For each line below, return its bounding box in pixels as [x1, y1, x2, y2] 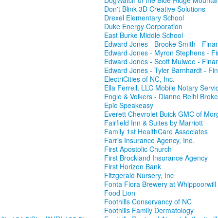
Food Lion [104, 188, 135, 198]
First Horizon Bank [104, 162, 161, 172]
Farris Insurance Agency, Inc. [104, 135, 194, 145]
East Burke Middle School [104, 30, 183, 40]
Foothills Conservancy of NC [104, 197, 192, 207]
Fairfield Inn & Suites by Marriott [104, 118, 203, 128]
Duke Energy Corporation [104, 21, 182, 32]
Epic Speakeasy [104, 100, 153, 110]
